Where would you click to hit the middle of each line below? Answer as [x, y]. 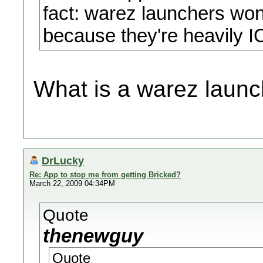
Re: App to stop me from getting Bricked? [105, 175]
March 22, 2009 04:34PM [72, 183]
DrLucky [63, 161]
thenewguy [93, 236]
